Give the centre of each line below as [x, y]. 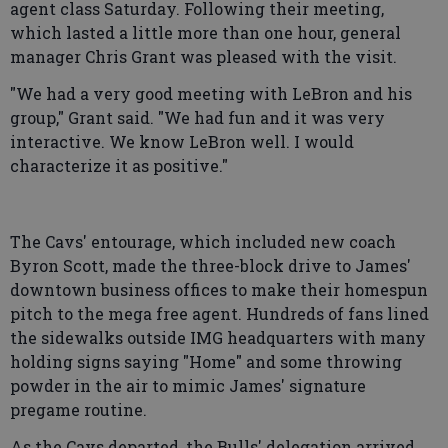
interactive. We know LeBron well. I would [182, 142]
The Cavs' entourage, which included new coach [203, 241]
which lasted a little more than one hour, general [205, 33]
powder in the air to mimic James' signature [188, 385]
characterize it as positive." [119, 166]
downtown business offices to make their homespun [219, 289]
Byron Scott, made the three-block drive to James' [210, 265]
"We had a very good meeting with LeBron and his [211, 94]
